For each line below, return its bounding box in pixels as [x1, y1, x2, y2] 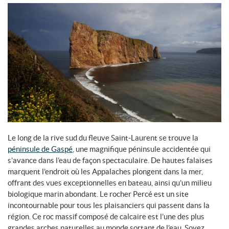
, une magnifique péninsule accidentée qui [73, 144, 211, 153]
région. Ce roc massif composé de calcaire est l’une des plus [8, 212, 204, 221]
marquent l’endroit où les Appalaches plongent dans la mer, [8, 167, 203, 176]
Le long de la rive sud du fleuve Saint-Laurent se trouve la [8, 133, 198, 142]
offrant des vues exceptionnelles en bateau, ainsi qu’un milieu [8, 178, 212, 187]
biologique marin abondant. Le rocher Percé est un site [8, 189, 189, 198]
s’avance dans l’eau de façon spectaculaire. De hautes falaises [8, 155, 213, 165]
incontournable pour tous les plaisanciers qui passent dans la [8, 200, 210, 210]
